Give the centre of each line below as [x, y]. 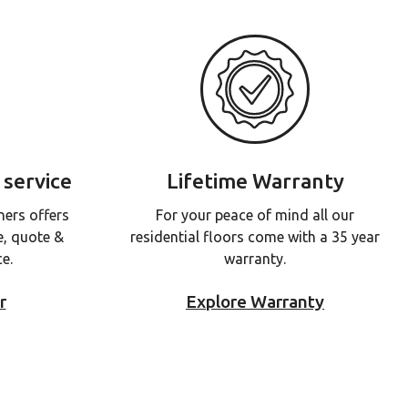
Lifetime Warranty [255, 181]
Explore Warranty [255, 301]
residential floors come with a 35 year [255, 237]
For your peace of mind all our [255, 215]
